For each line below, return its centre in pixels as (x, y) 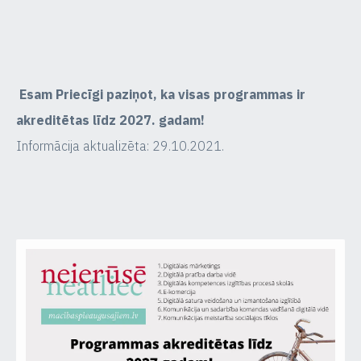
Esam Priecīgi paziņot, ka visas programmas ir (161, 94)
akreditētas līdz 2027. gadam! (110, 120)
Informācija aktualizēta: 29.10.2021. (120, 146)
